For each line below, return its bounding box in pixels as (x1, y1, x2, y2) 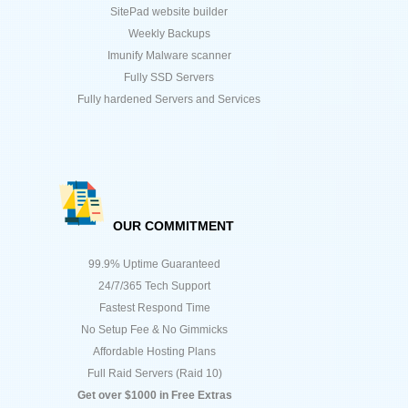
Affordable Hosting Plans (90, 344, 216, 358)
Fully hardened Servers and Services (75, 93, 260, 107)
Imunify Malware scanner (104, 49, 231, 63)
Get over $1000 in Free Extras (76, 388, 232, 402)
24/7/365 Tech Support (96, 279, 210, 292)
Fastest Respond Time (96, 301, 210, 314)
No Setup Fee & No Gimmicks (78, 322, 228, 336)
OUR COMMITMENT (112, 219, 234, 234)
